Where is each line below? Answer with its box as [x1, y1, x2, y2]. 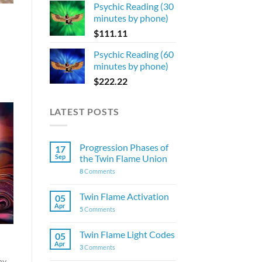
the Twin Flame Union [79, 153, 167, 164]
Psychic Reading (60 [93, 48, 174, 60]
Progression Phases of [79, 142, 168, 153]
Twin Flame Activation [79, 191, 169, 202]
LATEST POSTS [49, 105, 120, 117]
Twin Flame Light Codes [79, 229, 175, 240]
